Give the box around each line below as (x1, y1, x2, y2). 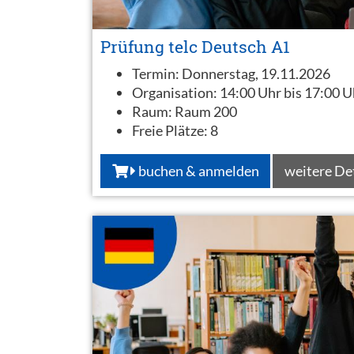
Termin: (132, 65, 182, 82)
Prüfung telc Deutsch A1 (100, 36, 290, 58)
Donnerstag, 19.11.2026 (182, 65, 330, 82)
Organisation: (132, 84, 220, 101)
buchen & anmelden (135, 161, 259, 179)
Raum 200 (175, 103, 237, 120)
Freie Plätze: (132, 122, 210, 139)
